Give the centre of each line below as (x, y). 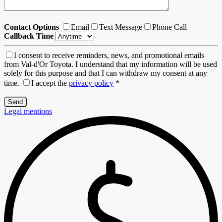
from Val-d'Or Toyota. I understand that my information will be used (111, 64)
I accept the (50, 83)
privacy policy (91, 83)
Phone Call (169, 27)
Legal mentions (28, 111)
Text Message (121, 27)
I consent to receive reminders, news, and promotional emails (109, 55)
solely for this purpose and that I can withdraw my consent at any (106, 73)
